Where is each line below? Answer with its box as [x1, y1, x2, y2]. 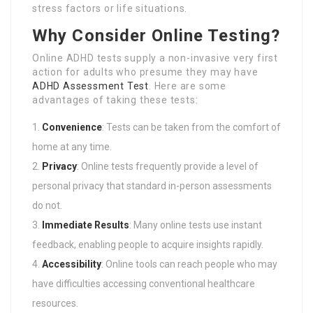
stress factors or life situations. [32, 2, 188, 14]
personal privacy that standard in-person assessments [32, 180, 272, 191]
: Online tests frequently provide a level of [77, 160, 259, 172]
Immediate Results [42, 219, 129, 231]
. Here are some [149, 80, 227, 92]
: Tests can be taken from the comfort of [102, 121, 281, 133]
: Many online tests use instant [129, 219, 262, 231]
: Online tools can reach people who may [101, 258, 277, 270]
